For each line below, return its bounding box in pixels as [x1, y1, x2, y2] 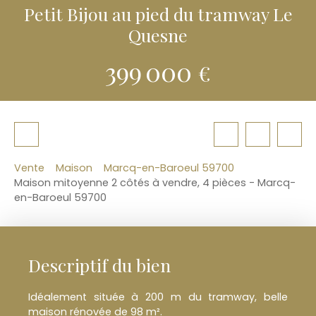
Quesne [128, 23, 188, 47]
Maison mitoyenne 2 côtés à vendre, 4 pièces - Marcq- [14, 176, 296, 190]
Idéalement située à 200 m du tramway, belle [28, 290, 288, 305]
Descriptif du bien [28, 253, 171, 277]
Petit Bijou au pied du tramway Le [23, 1, 293, 25]
